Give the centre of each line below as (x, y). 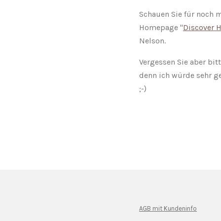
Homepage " (161, 27)
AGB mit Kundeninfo (168, 209)
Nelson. (152, 40)
